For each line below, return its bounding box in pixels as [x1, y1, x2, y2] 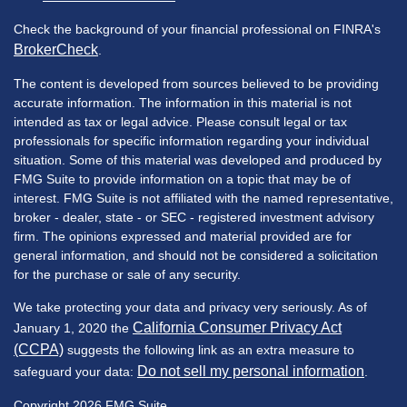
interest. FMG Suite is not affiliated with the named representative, [14, 190, 393, 205]
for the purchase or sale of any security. [14, 266, 241, 282]
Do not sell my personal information [137, 362, 364, 379]
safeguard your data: [14, 363, 137, 379]
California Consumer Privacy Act [133, 319, 342, 335]
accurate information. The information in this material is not [14, 94, 352, 110]
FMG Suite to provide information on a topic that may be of [14, 171, 351, 186]
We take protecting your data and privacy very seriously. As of [14, 299, 367, 314]
